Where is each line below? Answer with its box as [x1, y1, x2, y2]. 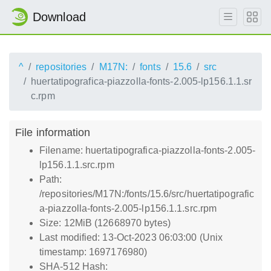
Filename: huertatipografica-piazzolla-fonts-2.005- [39, 145, 256, 155]
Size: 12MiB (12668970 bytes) [39, 218, 171, 228]
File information [15, 126, 91, 139]
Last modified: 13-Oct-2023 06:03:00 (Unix [39, 232, 223, 243]
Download [33, 10, 86, 24]
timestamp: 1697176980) [39, 247, 148, 257]
